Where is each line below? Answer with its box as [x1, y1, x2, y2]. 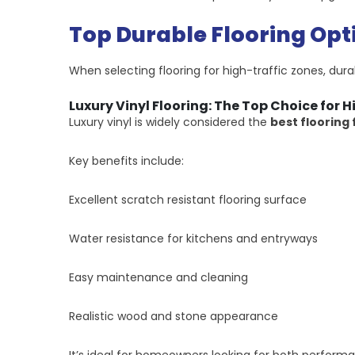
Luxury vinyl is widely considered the [69, 114, 270, 131]
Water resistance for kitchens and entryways [69, 231, 318, 247]
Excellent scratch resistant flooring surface [69, 192, 307, 208]
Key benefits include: [69, 153, 184, 170]
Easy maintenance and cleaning [69, 269, 248, 286]
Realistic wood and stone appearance [69, 308, 278, 325]
